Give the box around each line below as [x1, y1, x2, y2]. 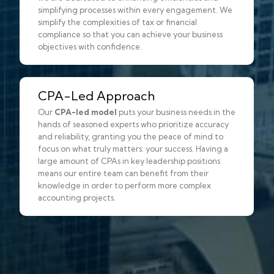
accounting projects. [38, 193, 116, 203]
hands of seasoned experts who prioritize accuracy [38, 119, 229, 130]
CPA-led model [54, 107, 117, 117]
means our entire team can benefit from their [38, 168, 209, 179]
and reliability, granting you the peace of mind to [38, 131, 223, 142]
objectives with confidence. [38, 42, 142, 52]
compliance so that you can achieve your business [38, 29, 223, 40]
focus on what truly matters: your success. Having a [38, 144, 228, 154]
